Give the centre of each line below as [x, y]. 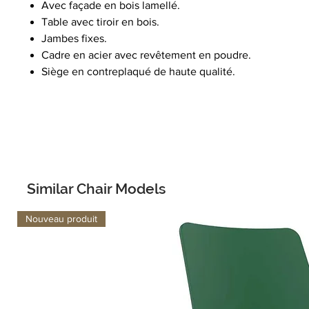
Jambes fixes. [74, 38]
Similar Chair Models [96, 189]
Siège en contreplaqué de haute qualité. [138, 71]
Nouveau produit [61, 219]
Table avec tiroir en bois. [100, 22]
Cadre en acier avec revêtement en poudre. [146, 55]
